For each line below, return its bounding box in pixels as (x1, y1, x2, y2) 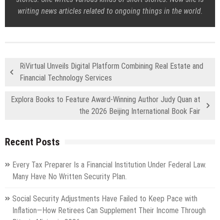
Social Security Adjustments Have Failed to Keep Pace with (12, 194, 197, 204)
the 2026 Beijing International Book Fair (79, 107, 200, 116)
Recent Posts (5, 136, 60, 148)
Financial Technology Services (20, 73, 112, 83)
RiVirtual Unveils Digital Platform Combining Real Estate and (20, 61, 203, 71)
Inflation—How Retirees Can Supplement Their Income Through (12, 206, 206, 216)
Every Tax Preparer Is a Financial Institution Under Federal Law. (12, 160, 206, 170)
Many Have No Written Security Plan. (12, 172, 127, 182)
